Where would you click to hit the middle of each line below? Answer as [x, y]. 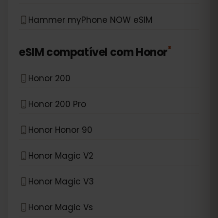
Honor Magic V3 [61, 181]
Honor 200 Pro [57, 104]
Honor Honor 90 [60, 130]
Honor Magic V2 [61, 155]
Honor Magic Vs [61, 207]
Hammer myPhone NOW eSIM [90, 20]
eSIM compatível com [76, 52]
